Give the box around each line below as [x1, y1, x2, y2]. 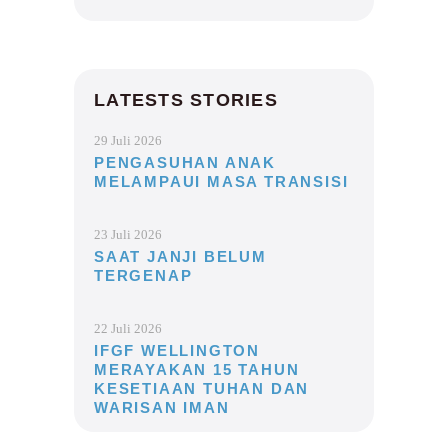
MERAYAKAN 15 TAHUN [94, 361, 300, 379]
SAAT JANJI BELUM [94, 248, 267, 266]
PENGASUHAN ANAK [94, 154, 277, 172]
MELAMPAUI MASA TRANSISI [94, 173, 349, 191]
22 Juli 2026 [94, 321, 162, 337]
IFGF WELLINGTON [94, 342, 261, 360]
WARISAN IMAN [94, 399, 230, 417]
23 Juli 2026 [94, 227, 162, 243]
